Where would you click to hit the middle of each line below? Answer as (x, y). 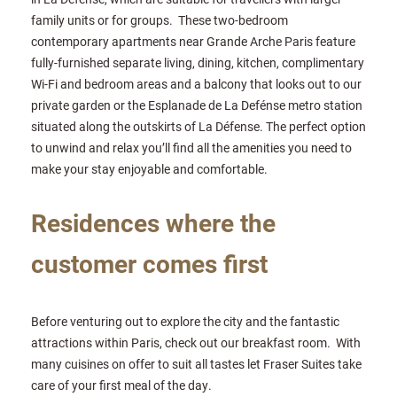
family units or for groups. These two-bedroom (160, 19)
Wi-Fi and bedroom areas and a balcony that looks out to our (196, 83)
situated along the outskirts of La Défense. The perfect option (198, 126)
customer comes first (149, 263)
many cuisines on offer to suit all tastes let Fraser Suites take (196, 363)
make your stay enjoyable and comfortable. (149, 168)
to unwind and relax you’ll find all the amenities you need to (191, 147)
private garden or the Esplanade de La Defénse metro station (197, 105)
